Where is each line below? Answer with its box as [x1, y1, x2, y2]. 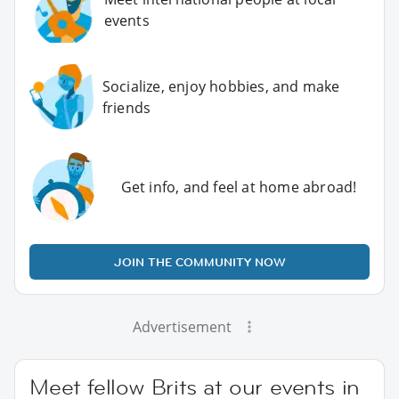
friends [102, 98, 151, 118]
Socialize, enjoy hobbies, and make [102, 77, 340, 97]
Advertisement [132, 317, 232, 338]
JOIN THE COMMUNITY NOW [113, 254, 286, 271]
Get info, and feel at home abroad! [120, 177, 357, 198]
